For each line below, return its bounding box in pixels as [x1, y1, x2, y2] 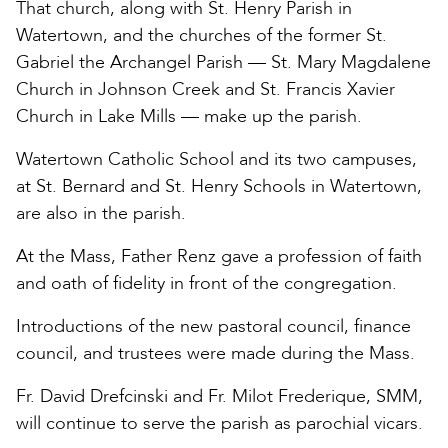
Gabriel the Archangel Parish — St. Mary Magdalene [16, 50, 431, 76]
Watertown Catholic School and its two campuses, [16, 147, 417, 173]
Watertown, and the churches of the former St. [16, 23, 387, 49]
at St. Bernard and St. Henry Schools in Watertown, [16, 174, 422, 200]
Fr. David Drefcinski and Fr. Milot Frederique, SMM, [16, 384, 423, 410]
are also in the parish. [16, 201, 186, 227]
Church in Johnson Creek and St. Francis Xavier [16, 77, 395, 103]
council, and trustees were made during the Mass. [16, 341, 415, 367]
